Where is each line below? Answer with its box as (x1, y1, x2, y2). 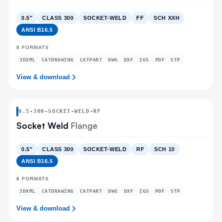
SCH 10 (154, 146, 175, 152)
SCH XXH (154, 15, 180, 21)
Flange (68, 120, 98, 131)
